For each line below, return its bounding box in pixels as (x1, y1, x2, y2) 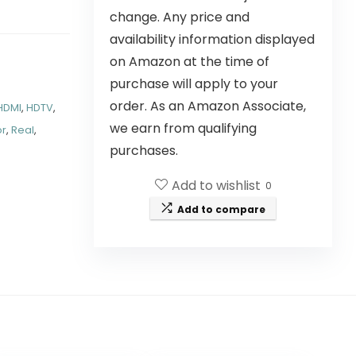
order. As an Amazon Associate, (110, 97, 306, 115)
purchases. (110, 141, 178, 160)
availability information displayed (110, 30, 315, 48)
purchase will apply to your (110, 75, 278, 93)
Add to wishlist (171, 176, 261, 195)
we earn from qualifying (110, 119, 257, 137)
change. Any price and (110, 8, 250, 26)
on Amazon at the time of (110, 52, 269, 71)
